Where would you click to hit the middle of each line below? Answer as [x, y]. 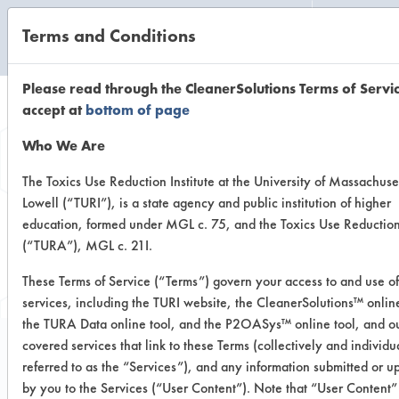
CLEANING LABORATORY [91, 56]
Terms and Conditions [109, 36]
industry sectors [199, 266]
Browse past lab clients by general [199, 234]
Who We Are [64, 146]
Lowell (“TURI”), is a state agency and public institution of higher [207, 203]
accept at [54, 110]
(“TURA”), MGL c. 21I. [87, 245]
